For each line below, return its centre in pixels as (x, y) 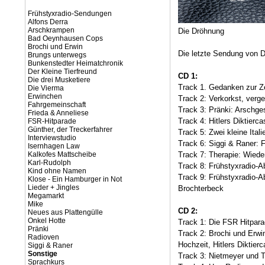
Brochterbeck (201, 188)
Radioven (43, 237)
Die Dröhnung (201, 31)
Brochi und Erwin (55, 47)
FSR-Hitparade (52, 121)
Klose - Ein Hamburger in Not (75, 179)
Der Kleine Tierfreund (62, 72)
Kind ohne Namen (57, 171)
